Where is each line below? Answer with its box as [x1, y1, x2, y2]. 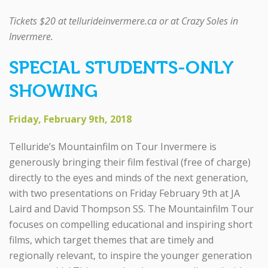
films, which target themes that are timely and [9, 233, 214, 246]
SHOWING [9, 80, 98, 101]
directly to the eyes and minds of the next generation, [9, 170, 248, 184]
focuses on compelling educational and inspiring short [9, 217, 252, 231]
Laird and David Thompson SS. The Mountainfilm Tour [9, 202, 254, 215]
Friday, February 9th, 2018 [9, 112, 132, 126]
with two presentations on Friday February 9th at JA [9, 186, 240, 200]
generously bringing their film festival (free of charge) [9, 155, 251, 169]
